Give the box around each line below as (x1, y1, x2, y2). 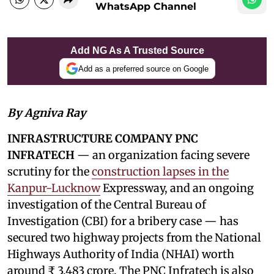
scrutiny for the (7, 165, 92, 179)
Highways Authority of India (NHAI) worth (7, 247, 234, 262)
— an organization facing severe (75, 148, 250, 163)
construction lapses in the (92, 165, 229, 179)
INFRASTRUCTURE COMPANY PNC (7, 131, 198, 146)
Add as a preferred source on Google (78, 64, 209, 73)
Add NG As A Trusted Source (70, 45, 204, 56)
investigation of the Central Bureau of (7, 198, 206, 212)
